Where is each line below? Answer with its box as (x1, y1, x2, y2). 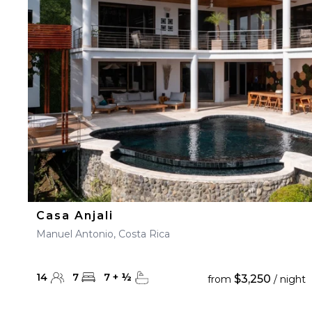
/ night (270, 273, 306, 286)
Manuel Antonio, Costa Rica (36, 228, 170, 240)
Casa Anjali (36, 209, 114, 222)
